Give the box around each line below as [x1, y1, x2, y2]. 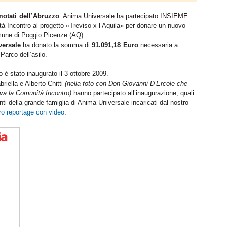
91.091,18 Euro [92, 41, 138, 49]
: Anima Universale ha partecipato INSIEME [59, 12, 188, 20]
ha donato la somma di [21, 41, 92, 49]
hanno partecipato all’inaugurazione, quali [71, 89, 194, 97]
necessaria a [138, 41, 178, 49]
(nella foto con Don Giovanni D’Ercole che [65, 80, 187, 88]
